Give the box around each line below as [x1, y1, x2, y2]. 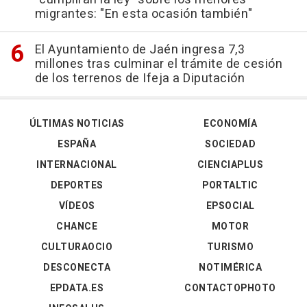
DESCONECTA [43, 260, 110, 275]
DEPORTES [50, 178, 103, 193]
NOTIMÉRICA [199, 260, 262, 275]
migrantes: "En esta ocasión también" [34, 5, 253, 23]
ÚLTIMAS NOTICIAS [29, 116, 125, 131]
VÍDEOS [58, 199, 95, 213]
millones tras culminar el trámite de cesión [34, 55, 282, 73]
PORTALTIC [202, 178, 258, 193]
